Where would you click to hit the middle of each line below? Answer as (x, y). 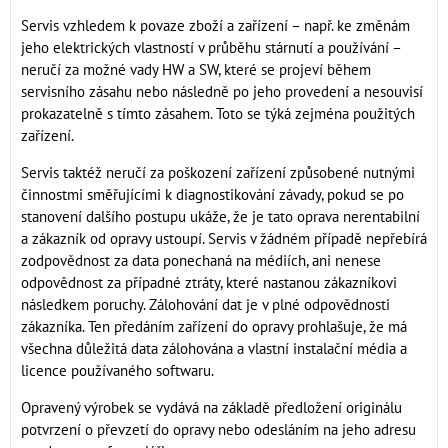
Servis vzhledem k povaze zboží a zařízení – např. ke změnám (215, 25)
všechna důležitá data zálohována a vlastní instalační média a (214, 348)
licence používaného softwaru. (117, 370)
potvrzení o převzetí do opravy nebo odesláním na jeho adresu (218, 429)
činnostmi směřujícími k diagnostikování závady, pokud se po (212, 194)
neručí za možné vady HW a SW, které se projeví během (196, 69)
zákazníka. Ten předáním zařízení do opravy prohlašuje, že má (214, 326)
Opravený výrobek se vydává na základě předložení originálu (211, 407)
